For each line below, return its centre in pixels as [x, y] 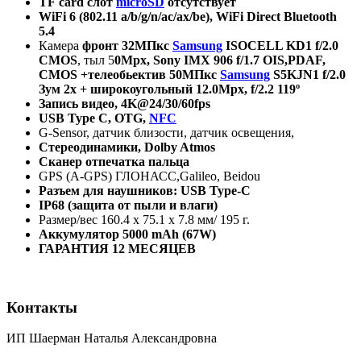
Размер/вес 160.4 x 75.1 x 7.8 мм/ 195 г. [144, 220]
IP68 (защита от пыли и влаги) [128, 205]
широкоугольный [141, 89]
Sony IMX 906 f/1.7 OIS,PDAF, [239, 60]
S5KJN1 [295, 75]
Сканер [60, 162]
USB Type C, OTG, [94, 118]
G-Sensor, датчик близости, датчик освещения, [166, 133]
